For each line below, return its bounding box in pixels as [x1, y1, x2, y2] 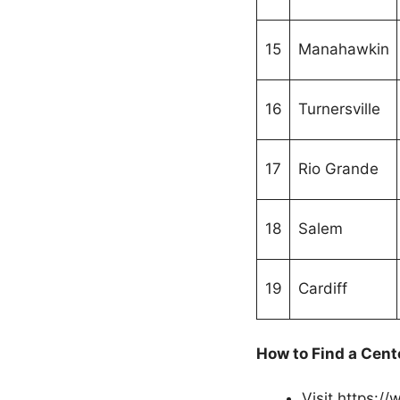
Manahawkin [297, 40, 389, 58]
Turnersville [297, 100, 380, 118]
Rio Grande [297, 160, 379, 178]
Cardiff [297, 279, 347, 297]
